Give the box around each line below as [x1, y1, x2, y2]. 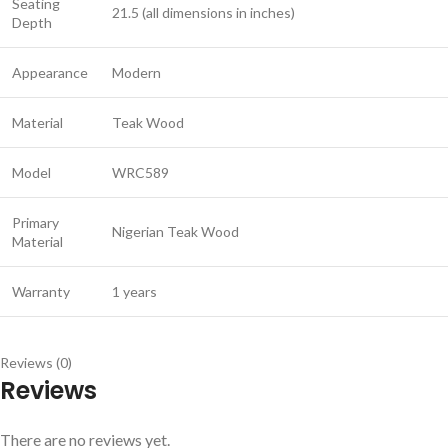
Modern [112, 64, 161, 82]
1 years [112, 283, 157, 301]
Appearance [12, 64, 88, 82]
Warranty [12, 283, 70, 301]
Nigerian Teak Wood [112, 223, 239, 241]
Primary [12, 214, 59, 232]
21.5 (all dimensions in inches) [112, 4, 295, 22]
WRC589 [112, 164, 169, 182]
